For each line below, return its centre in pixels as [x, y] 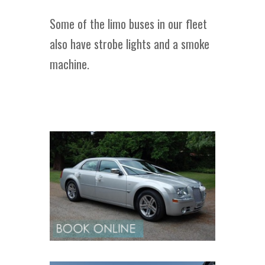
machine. [70, 64]
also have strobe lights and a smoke [130, 44]
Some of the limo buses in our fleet [128, 24]
